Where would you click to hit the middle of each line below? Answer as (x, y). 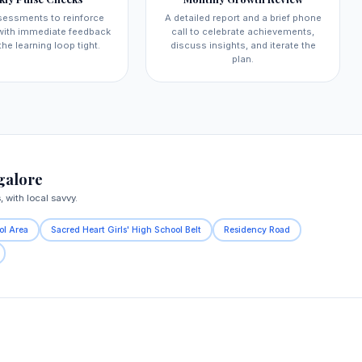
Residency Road (257, 229)
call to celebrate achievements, (243, 32)
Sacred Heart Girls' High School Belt (126, 229)
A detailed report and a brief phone (243, 18)
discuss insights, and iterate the (243, 46)
